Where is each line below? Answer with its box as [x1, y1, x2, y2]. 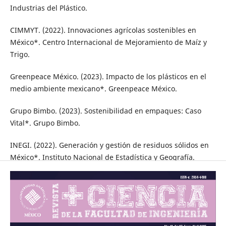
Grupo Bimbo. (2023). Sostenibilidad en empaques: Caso [10, 106, 201, 116]
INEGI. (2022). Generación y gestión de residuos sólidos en [10, 140, 209, 150]
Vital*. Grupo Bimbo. [10, 118, 80, 128]
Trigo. [10, 49, 30, 60]
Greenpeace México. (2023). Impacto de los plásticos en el [10, 72, 206, 82]
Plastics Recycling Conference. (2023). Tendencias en [10, 175, 189, 185]
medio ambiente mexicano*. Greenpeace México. [10, 84, 177, 94]
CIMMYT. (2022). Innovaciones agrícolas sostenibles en [10, 25, 196, 35]
